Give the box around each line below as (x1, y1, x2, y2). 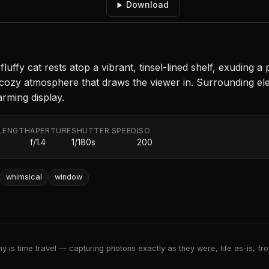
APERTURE (30, 126, 72, 136)
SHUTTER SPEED (71, 126, 137, 136)
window (54, 172, 82, 182)
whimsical (5, 172, 42, 182)
